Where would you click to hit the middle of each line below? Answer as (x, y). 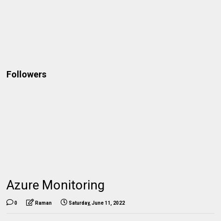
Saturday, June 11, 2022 (97, 203)
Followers (27, 74)
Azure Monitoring (56, 185)
